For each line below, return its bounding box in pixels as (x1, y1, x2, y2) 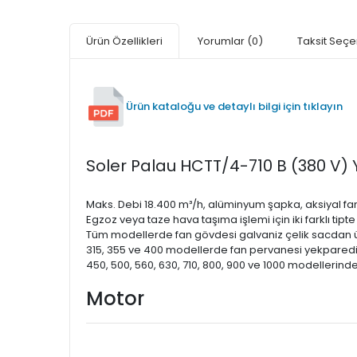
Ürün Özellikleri (86, 33, 163, 49)
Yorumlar (198, 33, 247, 49)
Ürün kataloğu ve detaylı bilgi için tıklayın (126, 99, 343, 114)
